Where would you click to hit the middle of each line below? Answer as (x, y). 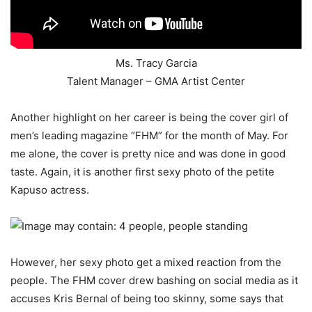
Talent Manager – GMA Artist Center (156, 81)
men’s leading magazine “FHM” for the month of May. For (149, 136)
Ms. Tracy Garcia (156, 63)
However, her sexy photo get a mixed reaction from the (146, 263)
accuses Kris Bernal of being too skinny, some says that (147, 299)
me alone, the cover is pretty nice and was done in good (148, 154)
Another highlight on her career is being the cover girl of (149, 118)
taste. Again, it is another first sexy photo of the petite (142, 172)
